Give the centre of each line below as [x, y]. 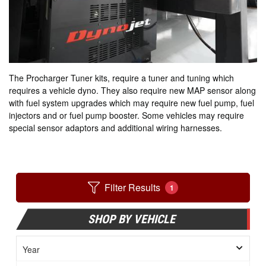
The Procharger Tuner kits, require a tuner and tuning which [121, 78]
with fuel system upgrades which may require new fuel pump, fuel [132, 103]
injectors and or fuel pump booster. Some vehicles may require [126, 115]
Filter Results [132, 188]
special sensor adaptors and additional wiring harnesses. [115, 128]
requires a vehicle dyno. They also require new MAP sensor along [132, 91]
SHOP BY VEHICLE [132, 219]
